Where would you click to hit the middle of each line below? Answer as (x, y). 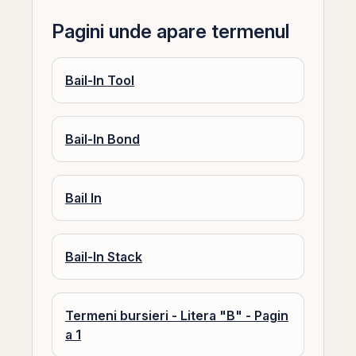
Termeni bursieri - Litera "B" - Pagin (177, 315)
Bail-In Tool (100, 80)
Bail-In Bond (103, 139)
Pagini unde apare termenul (170, 31)
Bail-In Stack (104, 257)
